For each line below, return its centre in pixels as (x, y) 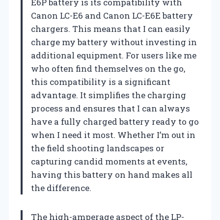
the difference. (61, 188)
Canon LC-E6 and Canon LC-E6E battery (112, 15)
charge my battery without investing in (114, 42)
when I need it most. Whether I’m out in (113, 135)
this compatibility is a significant (101, 82)
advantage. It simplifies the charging (109, 95)
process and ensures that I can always (110, 108)
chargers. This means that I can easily (111, 28)
